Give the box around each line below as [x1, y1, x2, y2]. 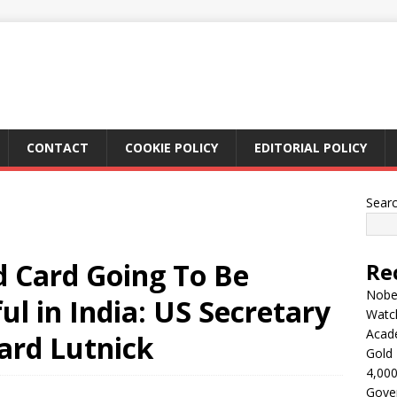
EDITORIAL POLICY [254, 139, 367, 156]
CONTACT [27, 139, 89, 156]
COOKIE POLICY [125, 139, 218, 156]
